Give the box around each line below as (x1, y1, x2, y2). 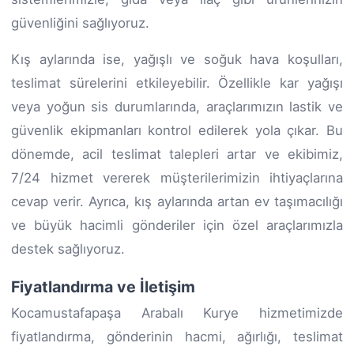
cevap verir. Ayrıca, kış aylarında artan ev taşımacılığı (11, 193, 343, 209)
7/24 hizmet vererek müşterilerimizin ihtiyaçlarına (11, 169, 343, 186)
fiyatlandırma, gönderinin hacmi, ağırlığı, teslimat (11, 328, 343, 345)
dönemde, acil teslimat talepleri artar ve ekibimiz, (11, 145, 343, 162)
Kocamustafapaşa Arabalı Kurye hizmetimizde (11, 304, 343, 321)
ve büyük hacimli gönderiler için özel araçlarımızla (11, 217, 343, 233)
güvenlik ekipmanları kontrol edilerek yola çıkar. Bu (11, 122, 343, 138)
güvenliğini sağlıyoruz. (11, 14, 149, 31)
